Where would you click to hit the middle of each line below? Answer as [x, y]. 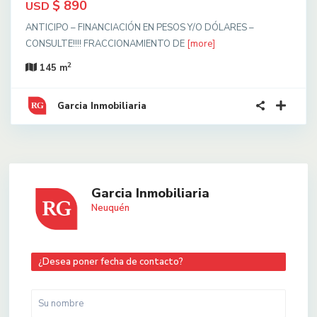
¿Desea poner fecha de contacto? [111, 261]
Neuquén [110, 208]
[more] [201, 44]
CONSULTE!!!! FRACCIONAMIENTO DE [106, 44]
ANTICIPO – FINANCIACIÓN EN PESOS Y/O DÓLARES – [140, 27]
